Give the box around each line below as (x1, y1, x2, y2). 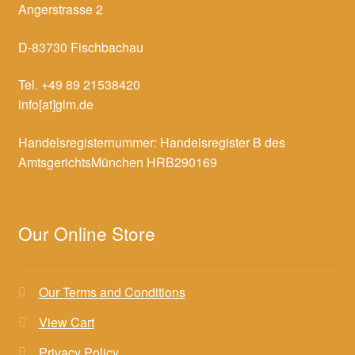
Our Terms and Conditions (38, 283, 185, 302)
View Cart (38, 313, 94, 332)
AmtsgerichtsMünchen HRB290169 (17, 152, 217, 171)
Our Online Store (17, 220, 155, 246)
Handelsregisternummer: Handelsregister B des (17, 132, 285, 151)
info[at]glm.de (17, 95, 94, 114)
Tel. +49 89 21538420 (17, 75, 140, 94)
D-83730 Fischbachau (17, 37, 143, 56)
